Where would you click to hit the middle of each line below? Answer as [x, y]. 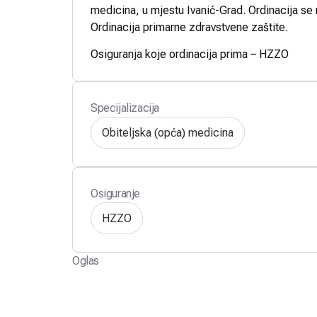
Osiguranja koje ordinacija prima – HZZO [190, 54]
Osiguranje [115, 194]
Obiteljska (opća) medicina [168, 132]
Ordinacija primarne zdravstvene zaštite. [189, 27]
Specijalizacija [125, 108]
